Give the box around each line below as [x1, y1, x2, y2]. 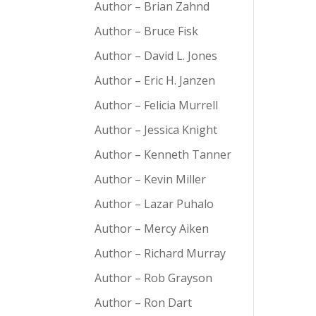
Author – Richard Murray [95, 245, 226, 261]
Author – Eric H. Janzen [95, 72, 216, 88]
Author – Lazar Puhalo [95, 195, 214, 212]
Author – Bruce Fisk [95, 23, 199, 39]
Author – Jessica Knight [95, 121, 218, 138]
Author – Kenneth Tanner [95, 146, 232, 162]
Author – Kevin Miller [95, 171, 207, 187]
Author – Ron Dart [95, 294, 193, 310]
